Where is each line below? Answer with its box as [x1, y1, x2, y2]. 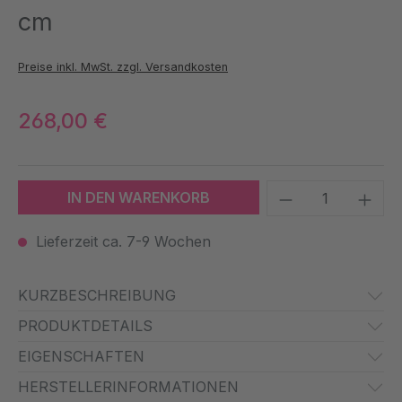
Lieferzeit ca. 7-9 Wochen [31, 232, 211, 251]
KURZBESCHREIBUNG [18, 286, 176, 305]
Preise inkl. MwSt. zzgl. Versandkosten [18, 60, 228, 74]
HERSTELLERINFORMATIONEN [18, 378, 239, 397]
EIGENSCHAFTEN [18, 347, 144, 366]
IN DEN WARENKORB [67, 188, 211, 207]
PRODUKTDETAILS [18, 317, 153, 336]
